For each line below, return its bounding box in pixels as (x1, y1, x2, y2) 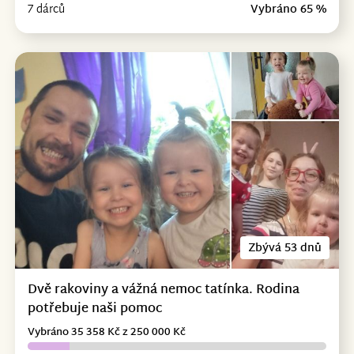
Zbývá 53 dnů (248, 238, 322, 258)
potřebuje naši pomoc (27, 297, 162, 321)
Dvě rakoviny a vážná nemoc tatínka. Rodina (27, 278, 299, 302)
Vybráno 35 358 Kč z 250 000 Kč (27, 322, 186, 342)
